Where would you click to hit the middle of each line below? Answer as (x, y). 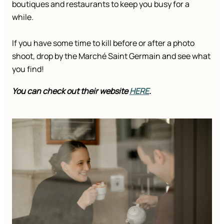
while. (23, 17)
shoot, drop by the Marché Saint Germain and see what (111, 56)
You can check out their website (71, 91)
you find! (28, 69)
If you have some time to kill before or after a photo (103, 43)
